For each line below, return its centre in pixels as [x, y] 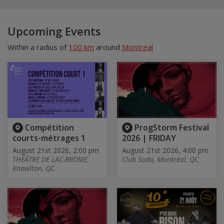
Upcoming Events [54, 31]
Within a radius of [38, 47]
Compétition [49, 127]
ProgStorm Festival [172, 127]
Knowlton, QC [33, 168]
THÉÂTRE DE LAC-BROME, [51, 159]
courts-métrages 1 [49, 138]
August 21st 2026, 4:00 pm [165, 150]
